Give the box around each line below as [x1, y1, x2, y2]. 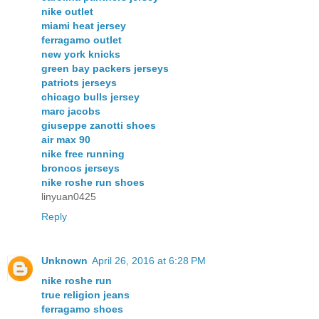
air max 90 [41, 134, 90, 146]
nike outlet [41, 6, 93, 18]
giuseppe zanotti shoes [41, 120, 156, 132]
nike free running [41, 148, 125, 160]
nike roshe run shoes [41, 177, 145, 189]
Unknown [41, 255, 88, 267]
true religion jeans [41, 289, 130, 301]
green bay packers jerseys [41, 63, 169, 75]
